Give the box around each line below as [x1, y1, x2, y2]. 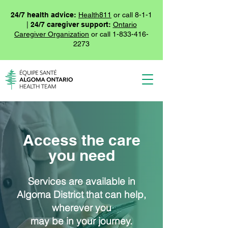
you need [48, 146, 115, 164]
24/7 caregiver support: [30, 20, 111, 28]
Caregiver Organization [14, 30, 89, 38]
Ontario [112, 20, 137, 28]
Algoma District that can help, [17, 188, 146, 201]
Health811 [78, 11, 111, 19]
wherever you [51, 202, 111, 214]
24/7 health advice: [11, 11, 78, 19]
